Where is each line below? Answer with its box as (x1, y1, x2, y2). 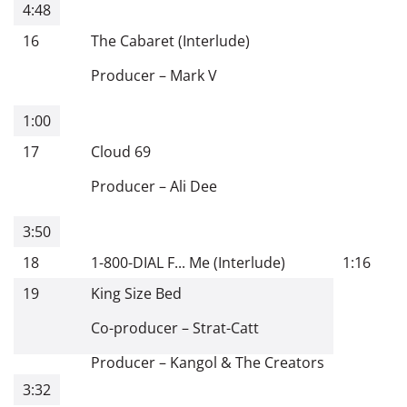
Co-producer (91, 317, 178, 338)
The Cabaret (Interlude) (91, 30, 250, 51)
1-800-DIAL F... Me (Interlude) (91, 252, 285, 273)
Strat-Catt (193, 317, 259, 338)
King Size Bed (91, 283, 182, 303)
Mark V (170, 65, 217, 85)
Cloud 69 (91, 141, 151, 162)
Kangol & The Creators (170, 352, 324, 372)
